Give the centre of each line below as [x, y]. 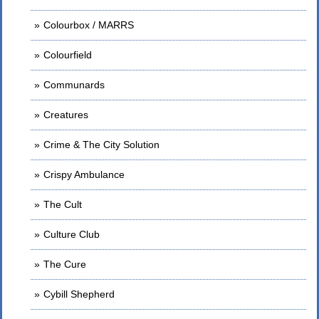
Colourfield [68, 55]
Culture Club [72, 234]
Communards [74, 85]
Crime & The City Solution [101, 145]
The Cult [63, 204]
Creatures [66, 115]
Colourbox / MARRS [89, 25]
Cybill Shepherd [79, 294]
